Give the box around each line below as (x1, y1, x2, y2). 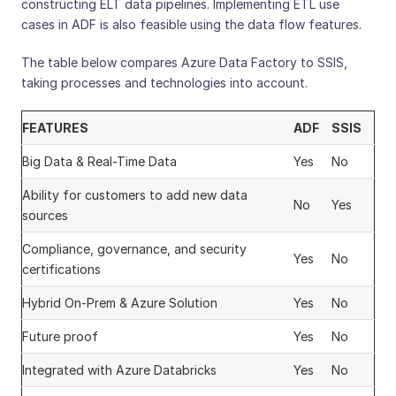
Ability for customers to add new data (22, 187, 247, 203)
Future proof (22, 329, 98, 345)
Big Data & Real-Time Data (22, 154, 177, 170)
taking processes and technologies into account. (21, 75, 308, 91)
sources (22, 208, 68, 224)
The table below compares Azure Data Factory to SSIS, (21, 55, 347, 71)
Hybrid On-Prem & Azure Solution (22, 295, 217, 311)
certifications (22, 262, 101, 278)
